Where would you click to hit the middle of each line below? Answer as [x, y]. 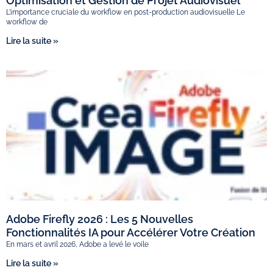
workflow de [27, 22]
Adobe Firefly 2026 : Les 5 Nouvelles [100, 219]
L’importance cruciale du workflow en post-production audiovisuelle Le [126, 12]
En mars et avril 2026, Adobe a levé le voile [77, 245]
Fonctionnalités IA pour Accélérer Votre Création [131, 233]
